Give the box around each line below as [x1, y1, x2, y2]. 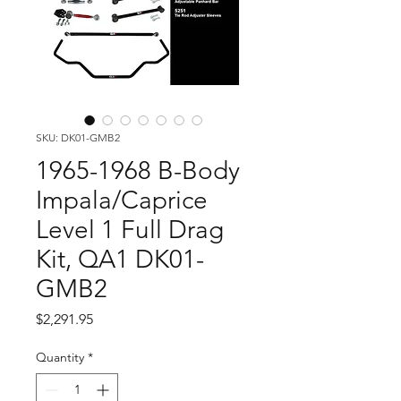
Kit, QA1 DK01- [36, 244, 204, 274]
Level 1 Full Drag [36, 215, 224, 244]
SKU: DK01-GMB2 [36, 131, 120, 144]
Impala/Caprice [36, 185, 208, 215]
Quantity [36, 349, 84, 365]
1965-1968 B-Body [36, 156, 240, 185]
